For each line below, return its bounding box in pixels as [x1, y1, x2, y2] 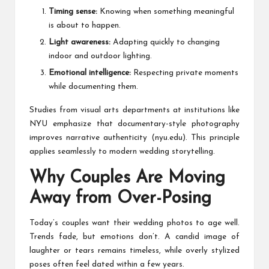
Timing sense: [49, 8, 97, 16]
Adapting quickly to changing [110, 38, 220, 47]
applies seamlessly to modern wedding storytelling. [29, 148, 215, 156]
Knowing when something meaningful [97, 8, 234, 16]
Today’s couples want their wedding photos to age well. [29, 219, 240, 228]
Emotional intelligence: [49, 69, 131, 77]
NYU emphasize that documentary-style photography [29, 120, 240, 128]
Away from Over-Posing [29, 190, 211, 208]
